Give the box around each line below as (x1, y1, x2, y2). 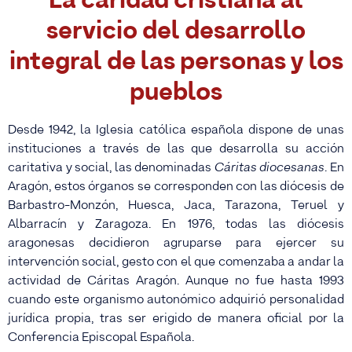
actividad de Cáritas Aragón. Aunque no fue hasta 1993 (8, 275, 344, 288)
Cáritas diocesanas (214, 162, 325, 174)
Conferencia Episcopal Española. (8, 332, 194, 344)
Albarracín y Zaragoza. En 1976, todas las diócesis (8, 218, 344, 231)
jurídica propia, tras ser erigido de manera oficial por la (8, 313, 344, 325)
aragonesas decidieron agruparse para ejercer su (8, 237, 344, 250)
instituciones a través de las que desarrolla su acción (8, 143, 344, 156)
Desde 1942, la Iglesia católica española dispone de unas (8, 124, 344, 137)
